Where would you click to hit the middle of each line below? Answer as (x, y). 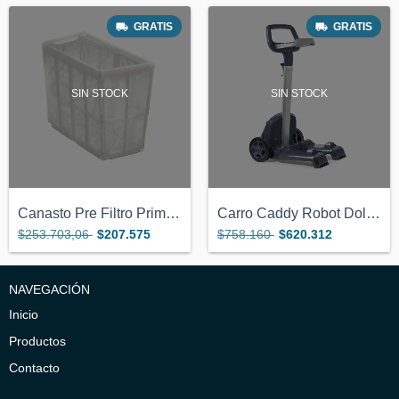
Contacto (34, 368)
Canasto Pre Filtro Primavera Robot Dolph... (173, 213)
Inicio (24, 314)
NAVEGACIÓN (49, 289)
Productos (37, 341)
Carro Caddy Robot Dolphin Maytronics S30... (373, 213)
